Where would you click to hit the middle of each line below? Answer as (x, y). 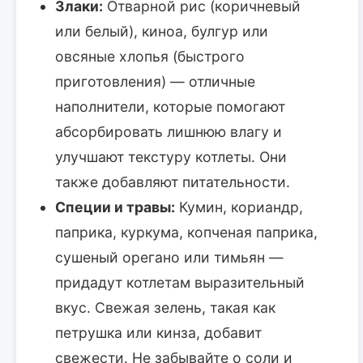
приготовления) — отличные (155, 81)
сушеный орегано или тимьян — (169, 257)
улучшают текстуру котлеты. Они (171, 156)
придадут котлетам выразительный (180, 282)
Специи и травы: (115, 207)
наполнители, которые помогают (170, 106)
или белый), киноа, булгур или (162, 31)
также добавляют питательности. (173, 181)
